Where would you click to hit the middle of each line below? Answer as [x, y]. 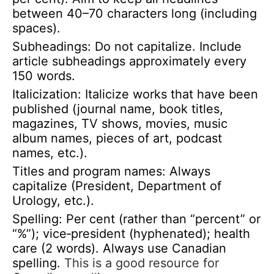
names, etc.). [50, 153]
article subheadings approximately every [129, 61]
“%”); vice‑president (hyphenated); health [131, 233]
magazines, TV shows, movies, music [120, 124]
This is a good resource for [142, 263]
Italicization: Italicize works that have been [135, 94]
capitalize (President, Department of [117, 186]
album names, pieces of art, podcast [117, 139]
